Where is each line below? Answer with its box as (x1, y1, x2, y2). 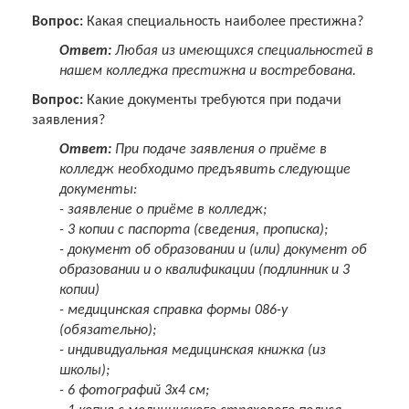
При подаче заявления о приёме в (111, 142, 327, 158)
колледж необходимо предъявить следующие (59, 163, 351, 178)
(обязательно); (59, 323, 156, 339)
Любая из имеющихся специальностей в (111, 44, 373, 59)
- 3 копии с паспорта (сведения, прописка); (59, 223, 328, 238)
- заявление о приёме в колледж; (59, 203, 267, 218)
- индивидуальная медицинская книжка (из (59, 343, 326, 359)
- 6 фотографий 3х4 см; (59, 383, 209, 399)
